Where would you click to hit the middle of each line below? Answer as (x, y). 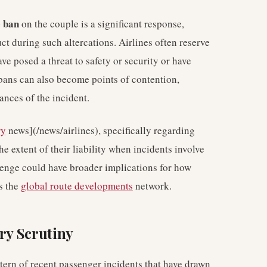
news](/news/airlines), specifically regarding (100, 130)
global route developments (77, 186)
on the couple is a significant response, (102, 24)
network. (152, 186)
